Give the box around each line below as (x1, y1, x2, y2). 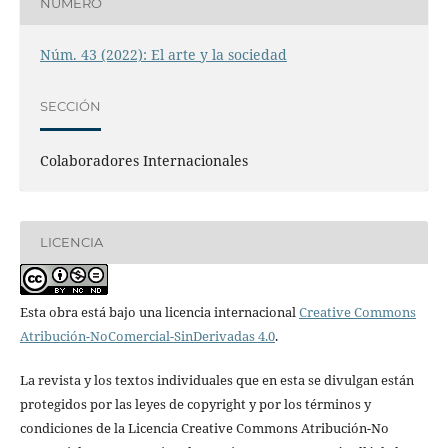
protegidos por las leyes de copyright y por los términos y (19, 394, 371, 413)
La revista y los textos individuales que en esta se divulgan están (19, 370, 414, 389)
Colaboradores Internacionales (39, 150, 248, 170)
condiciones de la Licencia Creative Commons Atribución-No (19, 418, 389, 437)
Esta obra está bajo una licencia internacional (19, 302, 299, 321)
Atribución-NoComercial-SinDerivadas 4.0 (19, 326, 275, 345)
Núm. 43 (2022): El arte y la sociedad (39, 44, 287, 64)
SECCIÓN (39, 98, 101, 115)
